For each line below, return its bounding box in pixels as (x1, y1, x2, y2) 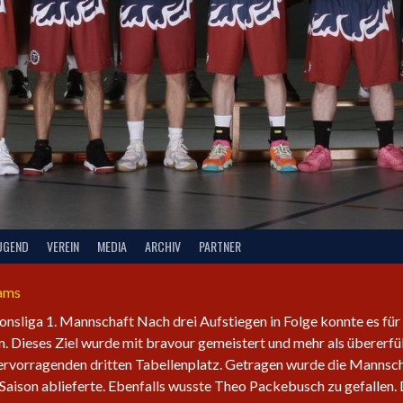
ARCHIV (145, 237, 181, 256)
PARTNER (199, 237, 241, 256)
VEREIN (47, 237, 79, 256)
